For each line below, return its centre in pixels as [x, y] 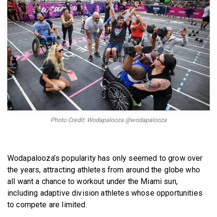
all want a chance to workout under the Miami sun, [93, 181]
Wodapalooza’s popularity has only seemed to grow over [105, 158]
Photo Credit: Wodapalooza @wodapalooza [108, 120]
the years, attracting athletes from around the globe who [104, 170]
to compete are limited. [48, 204]
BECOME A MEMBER [111, 8]
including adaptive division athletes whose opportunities [105, 193]
